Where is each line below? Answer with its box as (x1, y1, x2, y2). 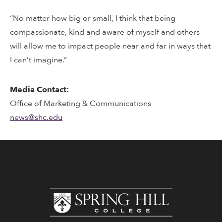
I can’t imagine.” (10, 55, 67, 65)
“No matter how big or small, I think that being (10, 13, 175, 24)
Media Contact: (10, 84, 69, 95)
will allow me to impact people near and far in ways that (10, 41, 211, 52)
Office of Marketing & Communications (10, 98, 151, 109)
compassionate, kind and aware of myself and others (10, 27, 200, 38)
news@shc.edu (10, 112, 62, 123)
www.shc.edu (171, 189, 219, 200)
